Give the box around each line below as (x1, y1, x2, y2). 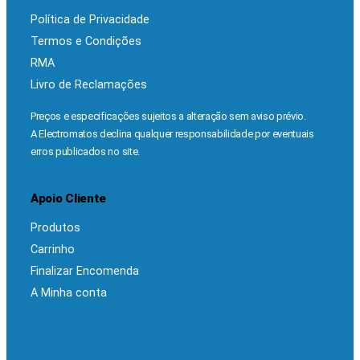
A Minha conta (31, 286, 107, 301)
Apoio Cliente (31, 191, 107, 207)
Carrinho (31, 243, 75, 257)
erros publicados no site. (31, 145, 140, 158)
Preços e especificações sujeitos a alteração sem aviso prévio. (31, 110, 306, 123)
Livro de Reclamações (31, 78, 147, 92)
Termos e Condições (31, 35, 141, 49)
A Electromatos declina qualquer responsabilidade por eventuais (31, 128, 314, 141)
